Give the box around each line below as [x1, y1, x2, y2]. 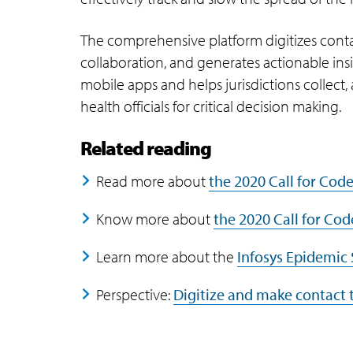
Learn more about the [96, 247, 237, 266]
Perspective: [96, 284, 173, 304]
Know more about [96, 209, 214, 229]
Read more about [96, 171, 209, 191]
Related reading [80, 136, 211, 160]
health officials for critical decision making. [80, 96, 341, 116]
